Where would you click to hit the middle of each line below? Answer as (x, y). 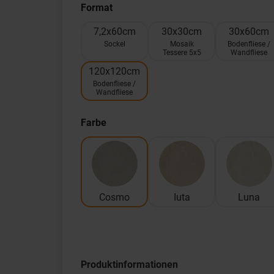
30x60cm (249, 31)
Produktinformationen (129, 265)
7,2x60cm (114, 31)
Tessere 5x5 (182, 53)
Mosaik (182, 44)
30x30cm (182, 31)
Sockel (114, 44)
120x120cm (114, 71)
